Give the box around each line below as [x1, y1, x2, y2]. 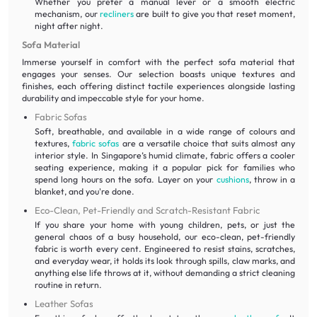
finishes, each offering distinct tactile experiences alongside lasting [21, 80, 296, 91]
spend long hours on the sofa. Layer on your [35, 173, 217, 185]
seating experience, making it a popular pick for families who [35, 161, 296, 173]
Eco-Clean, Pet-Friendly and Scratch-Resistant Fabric [35, 204, 260, 216]
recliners [100, 8, 134, 20]
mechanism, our [35, 8, 100, 20]
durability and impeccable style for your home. [21, 92, 204, 103]
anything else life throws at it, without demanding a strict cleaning [35, 267, 296, 278]
